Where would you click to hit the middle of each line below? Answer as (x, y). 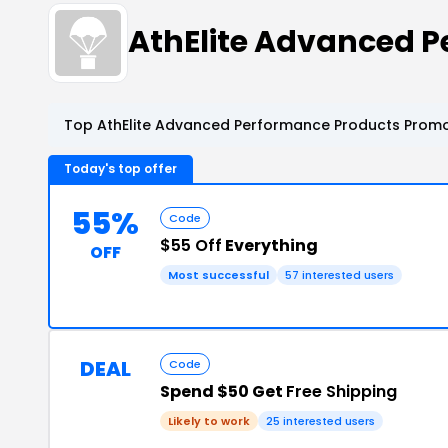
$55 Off (191, 245)
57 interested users (339, 274)
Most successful (218, 274)
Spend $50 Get (223, 391)
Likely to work (209, 420)
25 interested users (320, 420)
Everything (270, 245)
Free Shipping (341, 391)
